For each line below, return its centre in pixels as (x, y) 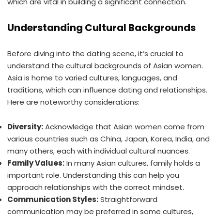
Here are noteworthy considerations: (73, 102)
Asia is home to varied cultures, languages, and (92, 78)
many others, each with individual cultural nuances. (99, 151)
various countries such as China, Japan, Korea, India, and (108, 139)
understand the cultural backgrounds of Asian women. (105, 66)
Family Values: (36, 163)
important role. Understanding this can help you (93, 175)
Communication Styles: (53, 199)
